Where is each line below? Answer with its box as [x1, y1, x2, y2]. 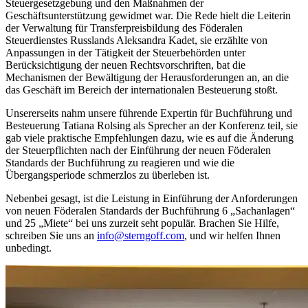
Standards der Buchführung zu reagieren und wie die [5, 157, 234, 169]
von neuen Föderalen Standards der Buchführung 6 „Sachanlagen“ [5, 205, 295, 217]
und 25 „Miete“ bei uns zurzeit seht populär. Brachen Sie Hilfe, [5, 217, 279, 230]
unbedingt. [5, 242, 52, 254]
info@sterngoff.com [97, 230, 184, 242]
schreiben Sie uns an [5, 230, 97, 242]
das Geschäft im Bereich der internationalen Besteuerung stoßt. [5, 84, 278, 96]
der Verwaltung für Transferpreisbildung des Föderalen [5, 22, 243, 34]
